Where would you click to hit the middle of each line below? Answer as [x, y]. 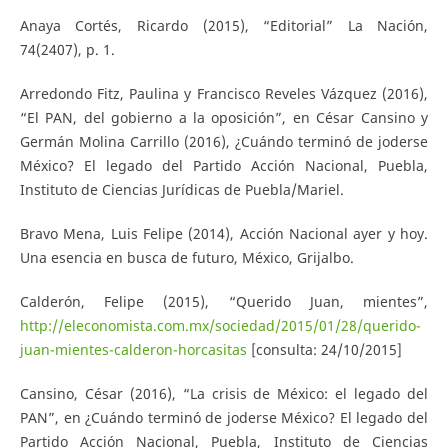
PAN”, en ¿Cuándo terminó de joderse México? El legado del [224, 418]
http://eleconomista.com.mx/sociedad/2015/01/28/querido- [220, 326]
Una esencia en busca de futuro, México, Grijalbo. [186, 258]
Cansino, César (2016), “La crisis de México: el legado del [224, 394]
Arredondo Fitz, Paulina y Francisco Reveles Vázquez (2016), [224, 94]
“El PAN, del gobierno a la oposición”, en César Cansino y [224, 118]
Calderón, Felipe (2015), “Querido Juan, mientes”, [224, 302]
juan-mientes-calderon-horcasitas [133, 350]
